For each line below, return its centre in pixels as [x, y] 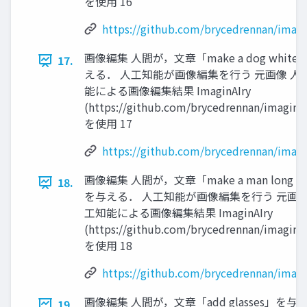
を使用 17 [108, 123]
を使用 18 [108, 245]
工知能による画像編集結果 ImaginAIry [179, 212]
